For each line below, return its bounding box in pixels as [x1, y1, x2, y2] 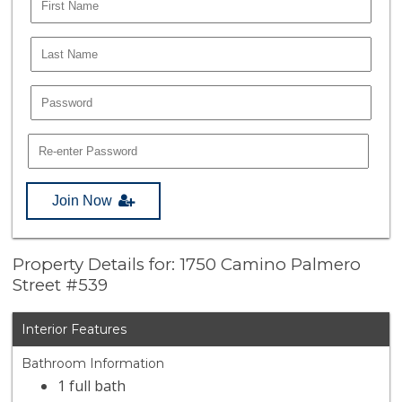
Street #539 [13, 275, 109, 296]
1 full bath [57, 376, 127, 397]
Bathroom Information [22, 355, 165, 372]
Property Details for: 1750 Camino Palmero [13, 254, 362, 275]
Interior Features [22, 321, 127, 338]
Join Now [52, 192, 113, 208]
